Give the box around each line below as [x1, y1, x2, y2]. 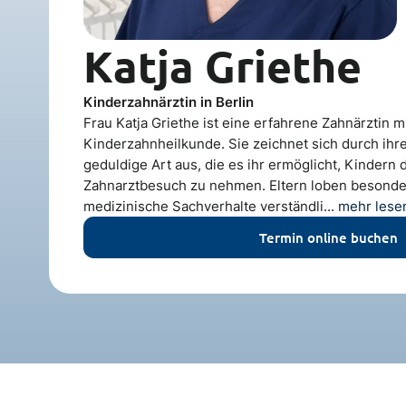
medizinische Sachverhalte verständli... [83, 197, 339, 215]
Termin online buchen [259, 227, 399, 246]
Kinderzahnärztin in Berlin [83, 92, 255, 111]
